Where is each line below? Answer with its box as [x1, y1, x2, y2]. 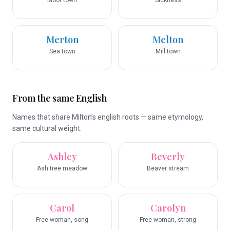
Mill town [155, 48, 181, 55]
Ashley [47, 150, 77, 163]
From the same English [12, 92, 107, 104]
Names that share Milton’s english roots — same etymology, [12, 113, 203, 121]
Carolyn [150, 202, 186, 214]
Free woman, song [36, 216, 88, 223]
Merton [46, 33, 79, 46]
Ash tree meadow [37, 165, 87, 172]
